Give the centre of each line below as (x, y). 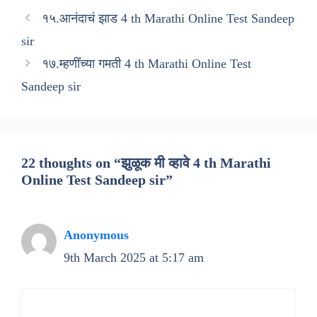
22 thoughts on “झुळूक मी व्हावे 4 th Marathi (146, 163)
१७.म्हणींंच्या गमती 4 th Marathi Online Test (146, 64)
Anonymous (96, 235)
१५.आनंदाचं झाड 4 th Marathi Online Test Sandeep (168, 18)
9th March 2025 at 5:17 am (134, 258)
